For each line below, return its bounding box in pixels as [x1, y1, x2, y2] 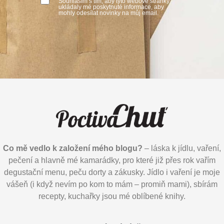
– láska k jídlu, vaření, [142, 144, 221, 153]
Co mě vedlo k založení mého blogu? [3, 144, 142, 153]
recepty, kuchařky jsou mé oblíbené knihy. [38, 192, 185, 201]
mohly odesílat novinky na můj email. [58, 9, 158, 17]
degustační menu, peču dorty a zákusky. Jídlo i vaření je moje [4, 168, 220, 177]
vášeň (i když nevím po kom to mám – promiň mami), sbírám [6, 180, 217, 189]
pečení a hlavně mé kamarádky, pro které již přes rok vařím [8, 156, 215, 165]
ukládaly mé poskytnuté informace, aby [58, 3, 164, 11]
